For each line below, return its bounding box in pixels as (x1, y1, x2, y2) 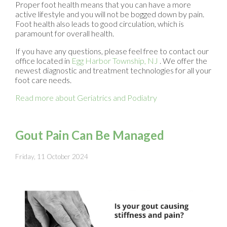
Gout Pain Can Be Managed (15, 127, 164, 142)
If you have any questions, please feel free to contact (15, 46, 197, 56)
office (15, 55, 35, 65)
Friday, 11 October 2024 (15, 152, 88, 161)
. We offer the (160, 55, 207, 65)
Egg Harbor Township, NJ (71, 55, 158, 65)
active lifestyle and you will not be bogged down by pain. (15, 9, 204, 19)
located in (35, 55, 71, 65)
